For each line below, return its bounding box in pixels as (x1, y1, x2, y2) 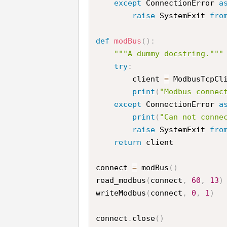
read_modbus (96, 175, 146, 185)
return (114, 137, 142, 147)
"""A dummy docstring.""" (114, 49, 224, 58)
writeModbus (96, 188, 146, 198)
